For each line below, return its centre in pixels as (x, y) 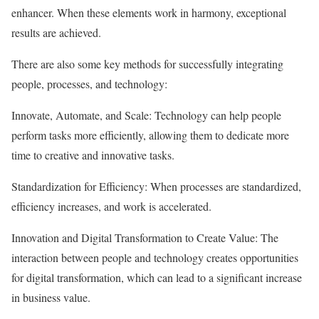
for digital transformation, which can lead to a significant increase (157, 277)
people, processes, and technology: (89, 83)
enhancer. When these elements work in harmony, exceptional (149, 12)
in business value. (51, 297)
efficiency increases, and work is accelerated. (111, 206)
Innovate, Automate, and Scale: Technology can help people (146, 115)
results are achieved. (56, 32)
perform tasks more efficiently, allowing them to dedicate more (150, 135)
